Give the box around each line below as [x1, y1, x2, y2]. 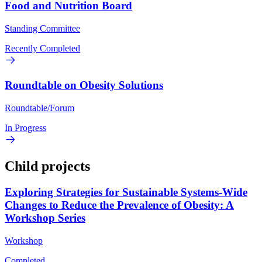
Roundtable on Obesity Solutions [5, 78, 163, 91]
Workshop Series [5, 212, 85, 225]
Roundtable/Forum [5, 102, 74, 113]
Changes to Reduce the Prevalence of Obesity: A [5, 199, 234, 212]
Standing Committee [5, 23, 80, 34]
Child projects [5, 158, 90, 174]
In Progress [5, 122, 46, 133]
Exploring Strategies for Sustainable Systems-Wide [5, 186, 247, 199]
